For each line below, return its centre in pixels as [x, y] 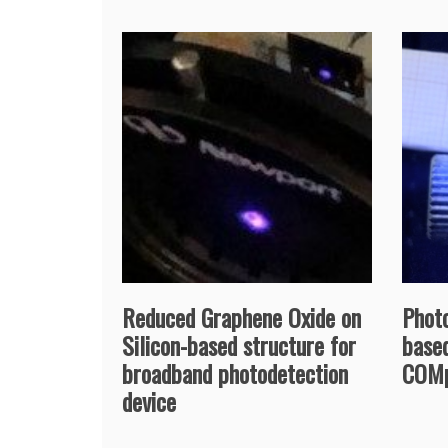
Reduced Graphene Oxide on [241, 316]
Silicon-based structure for [239, 344]
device [149, 400]
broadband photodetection [235, 372]
